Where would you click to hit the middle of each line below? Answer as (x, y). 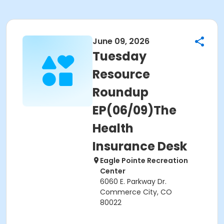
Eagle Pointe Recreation (144, 160)
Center (113, 171)
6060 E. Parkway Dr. (133, 181)
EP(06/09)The (134, 110)
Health (113, 128)
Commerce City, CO (136, 192)
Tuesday (119, 56)
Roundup (120, 92)
